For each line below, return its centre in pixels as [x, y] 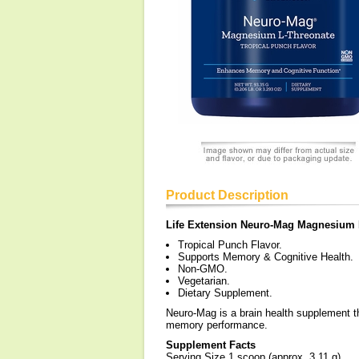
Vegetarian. [204, 281]
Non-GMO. [203, 269]
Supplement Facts [211, 345]
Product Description [227, 195]
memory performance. [217, 325]
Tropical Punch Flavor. [230, 245]
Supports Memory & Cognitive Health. [266, 257]
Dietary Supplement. [225, 293]
